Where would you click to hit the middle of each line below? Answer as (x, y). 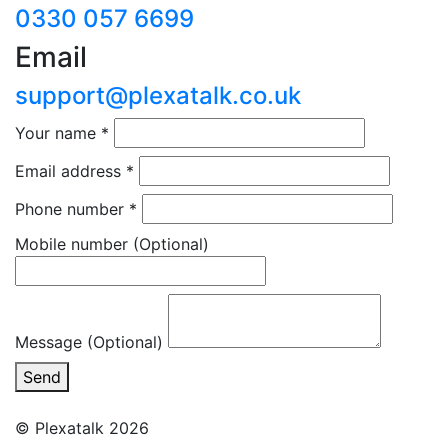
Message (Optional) (89, 342)
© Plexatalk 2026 (82, 428)
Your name (58, 133)
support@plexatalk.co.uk (158, 95)
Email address (70, 171)
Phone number (72, 209)
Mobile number (74, 244)
